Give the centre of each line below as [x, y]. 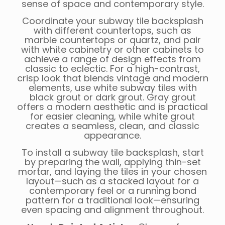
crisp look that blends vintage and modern [113, 78]
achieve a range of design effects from [113, 59]
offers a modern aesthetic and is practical [113, 107]
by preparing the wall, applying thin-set [113, 162]
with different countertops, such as [113, 31]
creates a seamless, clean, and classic [113, 126]
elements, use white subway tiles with [113, 88]
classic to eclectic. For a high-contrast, [113, 69]
